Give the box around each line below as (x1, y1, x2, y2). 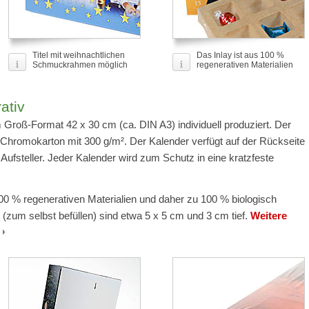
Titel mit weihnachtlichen (32, 50, 125, 60)
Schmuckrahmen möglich (32, 60, 128, 70)
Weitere (250, 210, 287, 221)
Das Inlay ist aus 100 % (197, 50, 284, 60)
